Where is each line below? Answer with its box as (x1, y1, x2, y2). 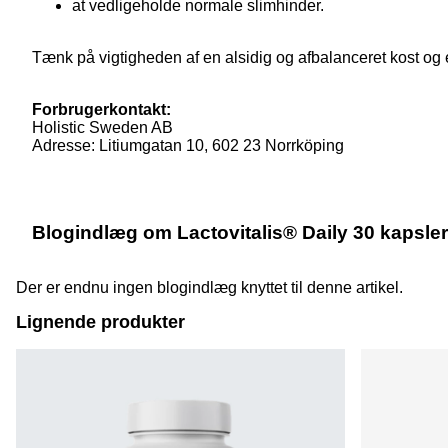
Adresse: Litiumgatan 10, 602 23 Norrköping (32, 137, 344, 155)
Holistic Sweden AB (32, 119, 173, 137)
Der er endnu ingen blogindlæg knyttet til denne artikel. (16, 278, 403, 296)
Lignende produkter (16, 311, 185, 332)
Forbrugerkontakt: (32, 101, 171, 119)
